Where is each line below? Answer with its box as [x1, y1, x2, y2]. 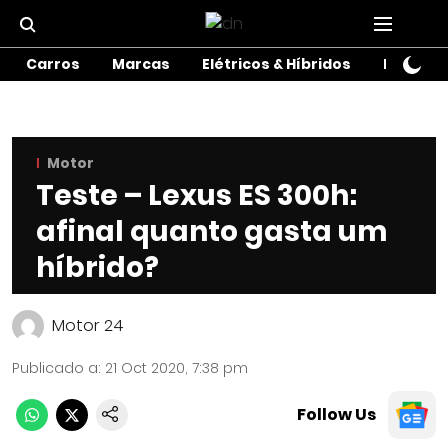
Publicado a [12, 358, 98, 378]
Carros [26, 54, 80, 74]
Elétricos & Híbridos [202, 54, 351, 74]
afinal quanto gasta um [36, 212, 387, 251]
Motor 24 [52, 314, 124, 337]
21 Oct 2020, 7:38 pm [105, 358, 248, 378]
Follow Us [297, 403, 376, 426]
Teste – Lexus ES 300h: [36, 176, 357, 215]
